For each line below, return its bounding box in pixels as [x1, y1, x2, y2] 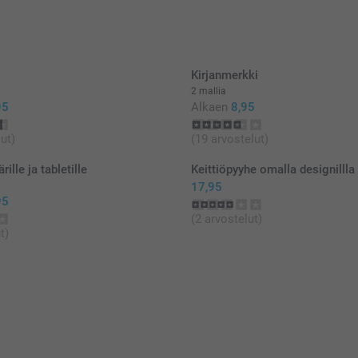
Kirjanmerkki [191, 68, 258, 83]
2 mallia [191, 86, 226, 97]
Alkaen [191, 100, 228, 115]
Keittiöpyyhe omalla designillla [191, 162, 355, 177]
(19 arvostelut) [191, 132, 268, 147]
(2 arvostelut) [191, 212, 262, 227]
